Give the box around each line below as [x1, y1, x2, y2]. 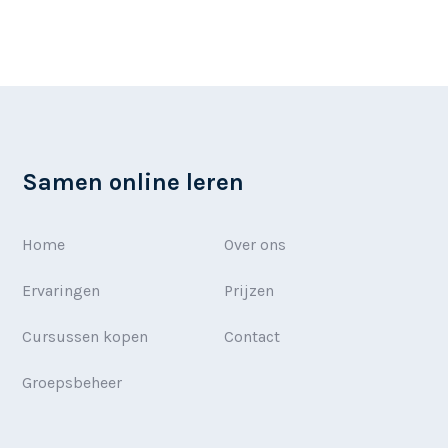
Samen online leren [22, 167, 245, 196]
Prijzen [224, 280, 274, 300]
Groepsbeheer [22, 372, 123, 392]
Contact [224, 326, 280, 346]
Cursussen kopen [22, 326, 149, 346]
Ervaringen [22, 280, 101, 300]
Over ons [224, 234, 286, 254]
